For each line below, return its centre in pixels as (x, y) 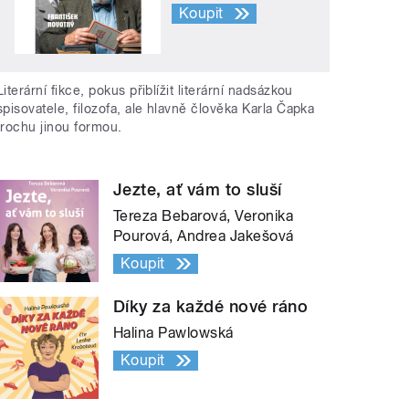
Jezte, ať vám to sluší (198, 190)
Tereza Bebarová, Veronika (204, 216)
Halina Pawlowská (173, 333)
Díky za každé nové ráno (211, 307)
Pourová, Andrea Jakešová (204, 236)
